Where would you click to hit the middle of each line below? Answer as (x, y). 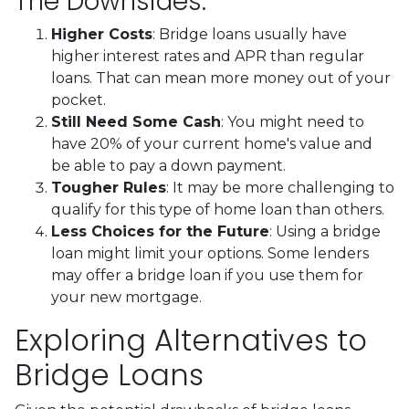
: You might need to (293, 121)
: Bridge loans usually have (250, 34)
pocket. (79, 100)
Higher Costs (102, 34)
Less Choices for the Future (160, 231)
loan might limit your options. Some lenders (210, 253)
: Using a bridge (325, 231)
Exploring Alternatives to (191, 340)
